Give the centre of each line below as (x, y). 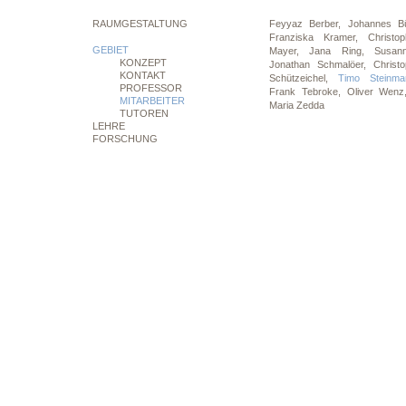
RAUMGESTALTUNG (140, 24)
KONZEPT (143, 63)
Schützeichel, (304, 78)
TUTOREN (144, 113)
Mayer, (290, 51)
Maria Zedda (297, 105)
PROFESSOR (151, 88)
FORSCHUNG (125, 139)
